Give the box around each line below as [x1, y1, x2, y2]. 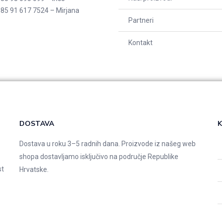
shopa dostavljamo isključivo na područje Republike [19, 152, 178, 161]
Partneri [128, 16, 154, 24]
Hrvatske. [19, 165, 49, 173]
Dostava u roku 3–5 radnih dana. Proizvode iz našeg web [19, 139, 196, 148]
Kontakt [128, 38, 153, 47]
